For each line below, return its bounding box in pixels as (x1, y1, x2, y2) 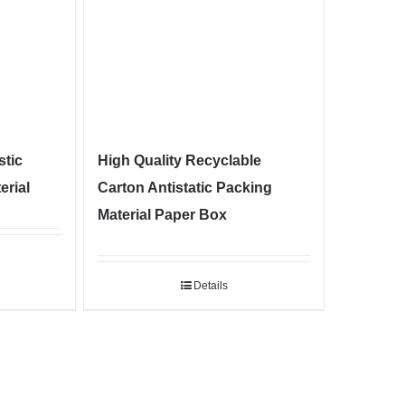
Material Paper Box (97, 207, 227, 223)
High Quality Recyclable (97, 153, 261, 169)
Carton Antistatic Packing (97, 180, 272, 196)
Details (193, 279, 228, 293)
